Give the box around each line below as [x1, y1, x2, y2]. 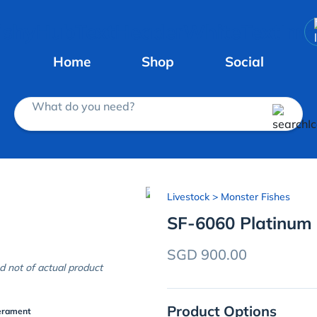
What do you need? [32, 98, 134, 113]
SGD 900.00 [167, 246, 247, 263]
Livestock [167, 190, 209, 203]
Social [225, 52, 264, 70]
